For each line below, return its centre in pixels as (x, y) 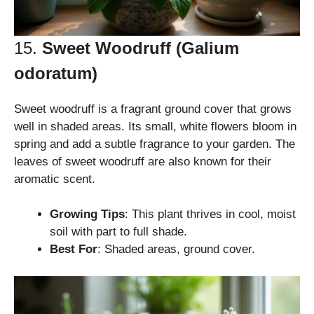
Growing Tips (87, 214)
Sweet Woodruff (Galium (141, 48)
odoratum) (56, 73)
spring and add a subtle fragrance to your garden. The (155, 144)
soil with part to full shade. (118, 232)
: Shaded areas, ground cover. (176, 250)
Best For (74, 250)
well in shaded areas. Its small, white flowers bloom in (155, 126)
